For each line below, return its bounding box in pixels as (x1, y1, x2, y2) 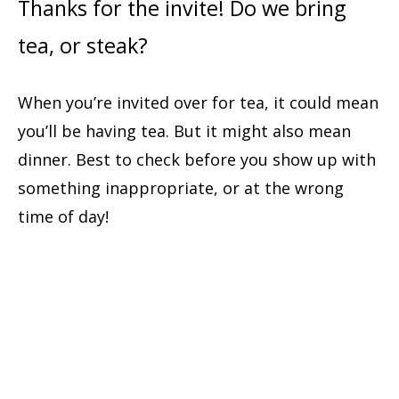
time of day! (18, 205, 109, 227)
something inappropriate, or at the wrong (18, 176, 344, 199)
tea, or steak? (18, 30, 148, 60)
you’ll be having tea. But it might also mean (18, 119, 351, 142)
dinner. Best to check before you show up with (18, 148, 376, 170)
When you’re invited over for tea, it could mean (18, 91, 379, 113)
